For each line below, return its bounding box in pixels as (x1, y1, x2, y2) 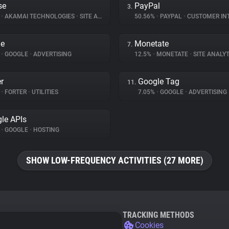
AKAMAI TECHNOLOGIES (3, 13, 76, 20)
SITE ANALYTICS (78, 13, 98, 20)
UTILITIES (30, 88, 58, 96)
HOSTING (32, 126, 59, 133)
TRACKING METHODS (123, 210, 194, 220)
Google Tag (138, 77, 179, 86)
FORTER (3, 88, 28, 96)
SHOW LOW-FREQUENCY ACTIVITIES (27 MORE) (26, 155, 203, 166)
